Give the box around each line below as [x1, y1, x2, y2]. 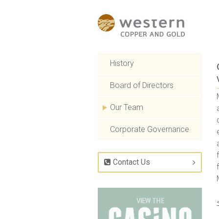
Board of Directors [109, 81, 174, 90]
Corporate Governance [109, 125, 189, 134]
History [109, 59, 134, 68]
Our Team [109, 103, 143, 112]
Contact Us [110, 157, 150, 167]
